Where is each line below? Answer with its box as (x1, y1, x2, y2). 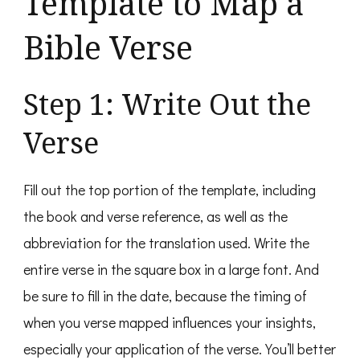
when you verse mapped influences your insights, (23, 313, 316, 333)
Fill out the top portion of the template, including (23, 180, 316, 200)
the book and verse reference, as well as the (23, 207, 288, 227)
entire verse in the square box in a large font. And (23, 260, 319, 280)
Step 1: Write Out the (23, 84, 311, 125)
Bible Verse (23, 25, 193, 70)
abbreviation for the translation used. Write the (23, 233, 309, 253)
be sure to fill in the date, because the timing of (23, 286, 307, 306)
